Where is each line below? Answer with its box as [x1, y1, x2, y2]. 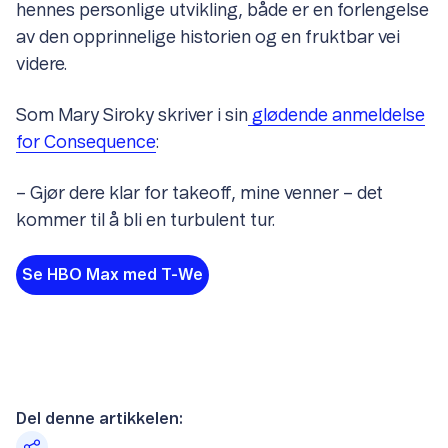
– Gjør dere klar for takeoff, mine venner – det [16, 185, 383, 204]
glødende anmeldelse [248, 107, 425, 126]
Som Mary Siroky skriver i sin [16, 107, 248, 126]
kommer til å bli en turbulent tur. [16, 212, 279, 231]
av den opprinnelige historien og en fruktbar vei [16, 29, 400, 48]
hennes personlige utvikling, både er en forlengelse [16, 2, 429, 21]
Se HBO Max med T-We [22, 267, 203, 284]
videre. [16, 56, 67, 75]
